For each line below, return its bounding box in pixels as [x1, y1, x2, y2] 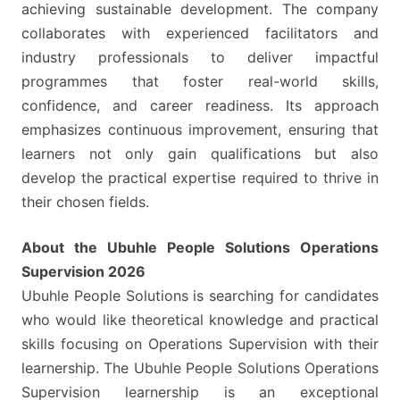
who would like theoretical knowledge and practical [21, 311, 379, 329]
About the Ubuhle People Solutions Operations [21, 238, 379, 257]
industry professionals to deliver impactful [21, 48, 379, 67]
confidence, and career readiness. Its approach [21, 96, 379, 115]
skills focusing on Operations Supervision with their [21, 335, 379, 354]
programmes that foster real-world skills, [21, 72, 379, 91]
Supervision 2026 [21, 262, 146, 281]
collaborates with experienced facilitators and [21, 24, 379, 43]
